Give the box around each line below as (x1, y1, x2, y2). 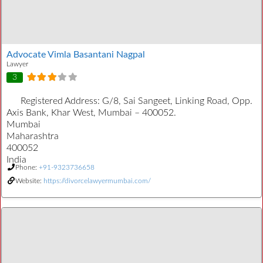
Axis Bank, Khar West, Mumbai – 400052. (6, 107, 176, 117)
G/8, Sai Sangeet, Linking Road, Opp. (102, 96, 252, 106)
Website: (15, 177, 43, 184)
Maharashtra (6, 131, 59, 141)
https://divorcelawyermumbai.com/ (43, 177, 151, 184)
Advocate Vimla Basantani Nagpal (6, 50, 145, 60)
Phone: (15, 163, 39, 171)
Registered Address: (21, 96, 102, 106)
